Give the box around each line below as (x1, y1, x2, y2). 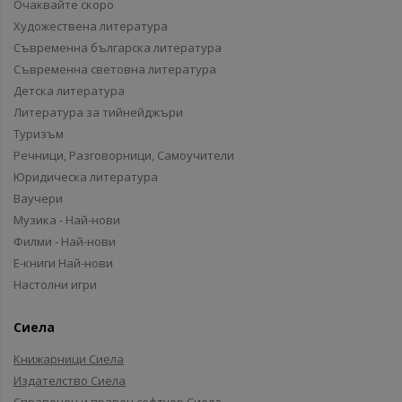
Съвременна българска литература (13, 39, 222, 56)
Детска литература (13, 83, 125, 99)
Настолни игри (13, 276, 97, 293)
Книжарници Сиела (13, 351, 124, 367)
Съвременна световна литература (13, 61, 216, 77)
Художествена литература (13, 18, 168, 34)
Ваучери (13, 190, 63, 206)
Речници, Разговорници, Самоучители (13, 147, 234, 163)
